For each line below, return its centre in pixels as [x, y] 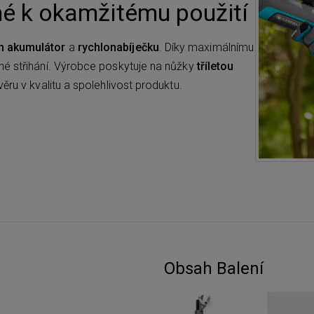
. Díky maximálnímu [206, 47]
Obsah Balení [214, 268]
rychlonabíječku [118, 47]
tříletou [215, 66]
